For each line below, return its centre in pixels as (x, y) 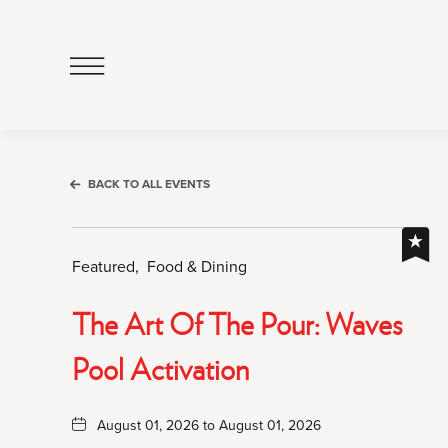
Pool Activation (160, 367)
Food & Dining (197, 266)
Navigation (144, 147)
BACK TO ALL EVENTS (149, 183)
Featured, (105, 266)
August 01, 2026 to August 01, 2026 (209, 425)
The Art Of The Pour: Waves (237, 322)
